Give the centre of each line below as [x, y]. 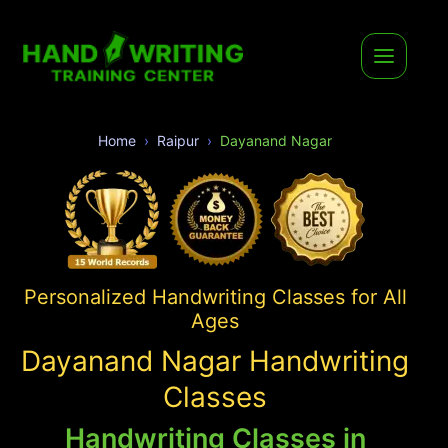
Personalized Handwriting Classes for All [215, 296]
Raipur [178, 140]
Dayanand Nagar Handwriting [215, 360]
